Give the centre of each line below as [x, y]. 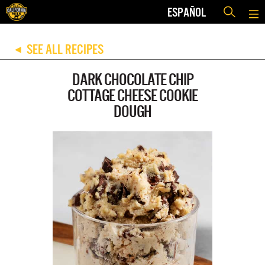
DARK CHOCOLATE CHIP [132, 80]
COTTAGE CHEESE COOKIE [132, 96]
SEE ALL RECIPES [65, 49]
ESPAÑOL [187, 12]
